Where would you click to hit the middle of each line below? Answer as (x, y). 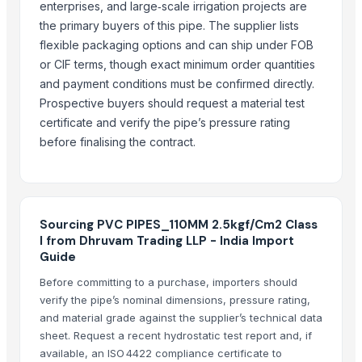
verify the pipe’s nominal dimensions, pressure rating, (175, 299)
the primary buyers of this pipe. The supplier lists (169, 25)
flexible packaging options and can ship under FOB (177, 44)
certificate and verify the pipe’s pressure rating (165, 122)
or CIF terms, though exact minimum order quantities (177, 64)
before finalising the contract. (118, 141)
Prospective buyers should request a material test (172, 103)
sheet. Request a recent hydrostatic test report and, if (176, 335)
